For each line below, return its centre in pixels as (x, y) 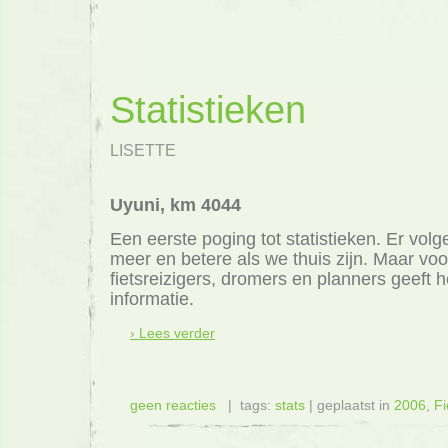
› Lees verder (172, 333)
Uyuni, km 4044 (175, 204)
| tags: (245, 405)
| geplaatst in (349, 405)
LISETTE (143, 151)
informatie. (152, 299)
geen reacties (173, 405)
